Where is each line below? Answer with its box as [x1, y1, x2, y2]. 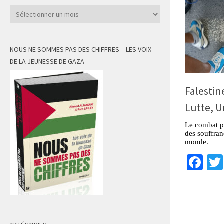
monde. [185, 137, 208, 146]
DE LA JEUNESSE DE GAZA [10, 57, 84, 66]
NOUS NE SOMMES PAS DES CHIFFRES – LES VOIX [10, 45, 151, 54]
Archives [9, 6, 35, 16]
